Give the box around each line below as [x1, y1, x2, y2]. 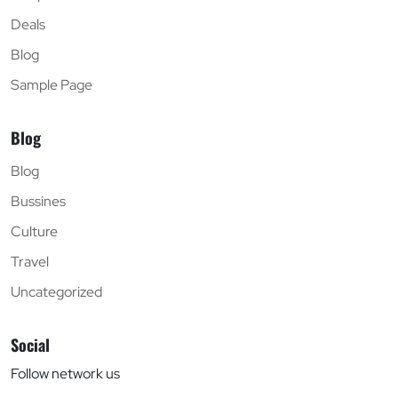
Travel [11, 251, 49, 271]
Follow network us [11, 363, 120, 383]
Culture [11, 221, 58, 241]
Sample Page [11, 75, 92, 94]
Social [11, 332, 50, 356]
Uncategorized [11, 282, 102, 301]
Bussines [11, 191, 66, 211]
